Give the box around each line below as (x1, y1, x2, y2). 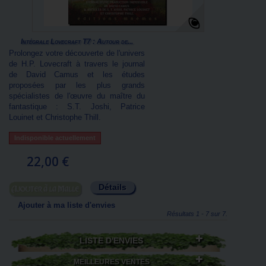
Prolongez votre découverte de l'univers (9, 49, 145, 58)
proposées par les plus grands (9, 81, 145, 90)
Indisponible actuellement (14, 134, 96, 141)
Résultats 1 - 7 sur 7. (167, 210, 227, 217)
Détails (99, 182, 126, 192)
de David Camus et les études (9, 70, 145, 79)
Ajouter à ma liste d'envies (18, 201, 115, 210)
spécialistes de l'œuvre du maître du (9, 91, 145, 100)
